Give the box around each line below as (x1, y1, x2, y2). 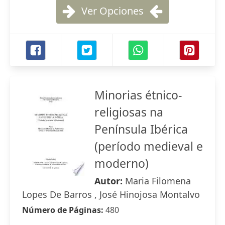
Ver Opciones (81, 4, 144, 18)
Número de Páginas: (22, 204, 105, 215)
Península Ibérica (94, 121, 188, 137)
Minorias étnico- (94, 87, 182, 103)
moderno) (94, 155, 149, 171)
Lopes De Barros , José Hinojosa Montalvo (22, 188, 200, 200)
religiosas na (94, 104, 163, 120)
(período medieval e (94, 138, 203, 154)
